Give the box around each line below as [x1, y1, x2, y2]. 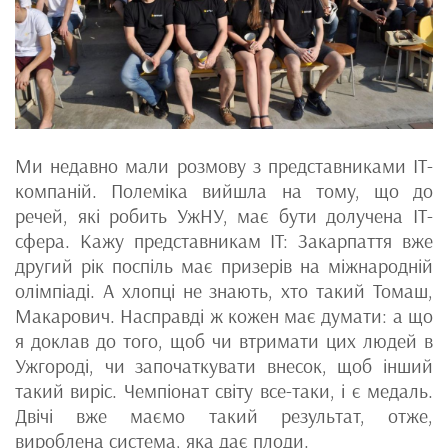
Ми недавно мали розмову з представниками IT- [15, 154, 433, 179]
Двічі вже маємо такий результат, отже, [15, 404, 433, 429]
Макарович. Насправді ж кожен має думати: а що [15, 304, 433, 329]
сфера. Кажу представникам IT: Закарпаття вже [15, 229, 433, 254]
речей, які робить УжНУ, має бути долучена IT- [15, 204, 433, 229]
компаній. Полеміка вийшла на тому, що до [15, 179, 433, 204]
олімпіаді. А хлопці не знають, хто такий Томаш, [15, 279, 433, 304]
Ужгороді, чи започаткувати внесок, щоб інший [15, 354, 433, 379]
